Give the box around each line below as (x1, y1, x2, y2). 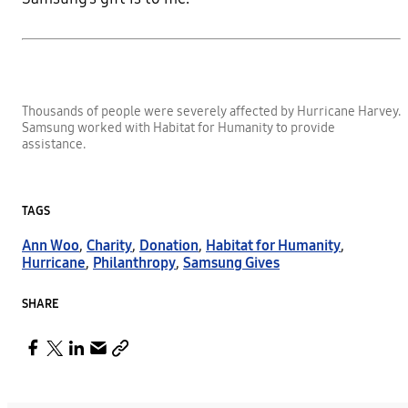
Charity (87, 236, 132, 254)
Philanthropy (93, 253, 176, 271)
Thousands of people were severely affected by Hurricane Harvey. (22, 103, 401, 119)
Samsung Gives (183, 253, 280, 271)
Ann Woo (22, 236, 79, 254)
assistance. (22, 136, 86, 152)
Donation (139, 236, 199, 254)
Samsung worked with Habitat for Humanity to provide (22, 119, 335, 136)
